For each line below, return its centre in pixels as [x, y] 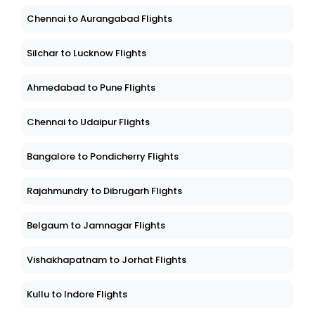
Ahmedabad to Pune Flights [91, 88]
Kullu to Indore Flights [77, 295]
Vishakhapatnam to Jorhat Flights [107, 260]
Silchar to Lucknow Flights [86, 53]
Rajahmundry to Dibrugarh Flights [104, 191]
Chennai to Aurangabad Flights [99, 19]
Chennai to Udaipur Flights [88, 122]
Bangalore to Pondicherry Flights [103, 157]
